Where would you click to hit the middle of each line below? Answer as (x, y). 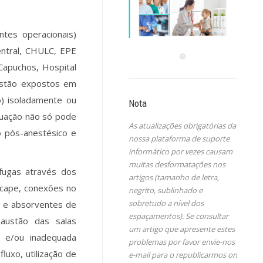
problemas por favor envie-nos (181, 242)
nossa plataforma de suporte (179, 139)
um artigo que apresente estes (181, 229)
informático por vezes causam (180, 152)
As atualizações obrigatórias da (182, 126)
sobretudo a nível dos (166, 203)
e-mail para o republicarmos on (183, 255)
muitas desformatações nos (177, 165)
